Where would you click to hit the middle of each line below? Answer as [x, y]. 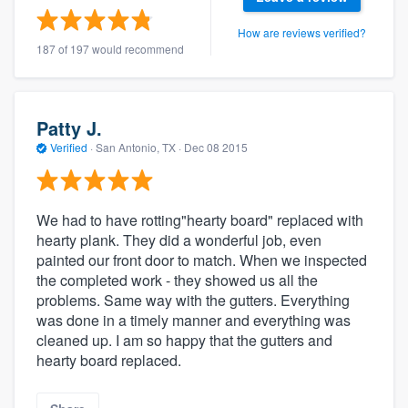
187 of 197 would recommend [110, 49]
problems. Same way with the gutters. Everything [193, 301]
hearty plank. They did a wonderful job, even [179, 240]
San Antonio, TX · [138, 147]
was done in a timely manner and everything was [194, 321]
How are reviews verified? [302, 32]
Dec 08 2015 [216, 147]
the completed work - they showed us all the [177, 280]
